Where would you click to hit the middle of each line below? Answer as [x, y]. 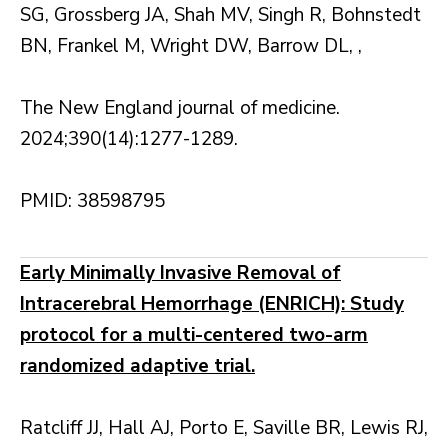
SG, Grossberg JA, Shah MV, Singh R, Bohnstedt [220, 15]
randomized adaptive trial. [137, 366]
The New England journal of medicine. [180, 108]
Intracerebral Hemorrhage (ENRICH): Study [212, 304]
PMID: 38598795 [92, 201]
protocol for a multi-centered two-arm [194, 335]
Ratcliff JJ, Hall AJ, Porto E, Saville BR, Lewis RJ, [224, 428]
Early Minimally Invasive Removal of [180, 273]
